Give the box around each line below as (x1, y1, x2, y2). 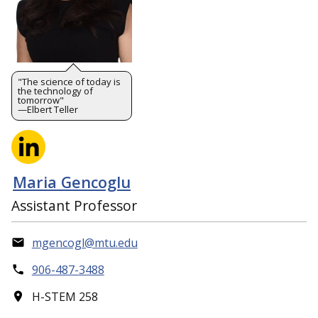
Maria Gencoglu (13, 172, 131, 193)
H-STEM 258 (31, 288, 98, 305)
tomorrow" (18, 93, 64, 106)
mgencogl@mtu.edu (31, 234, 138, 251)
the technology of (18, 84, 93, 97)
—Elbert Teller (18, 102, 78, 116)
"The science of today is (18, 75, 121, 88)
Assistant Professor (11, 195, 137, 215)
